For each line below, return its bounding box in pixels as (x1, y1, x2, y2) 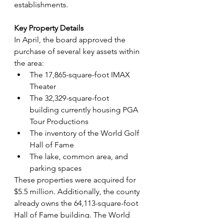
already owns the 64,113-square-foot (14, 199, 140, 208)
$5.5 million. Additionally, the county (14, 187, 142, 197)
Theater (30, 82, 56, 91)
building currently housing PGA (30, 105, 140, 115)
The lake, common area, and (30, 152, 130, 162)
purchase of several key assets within (14, 47, 142, 56)
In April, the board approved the (14, 35, 127, 45)
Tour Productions (30, 117, 89, 127)
